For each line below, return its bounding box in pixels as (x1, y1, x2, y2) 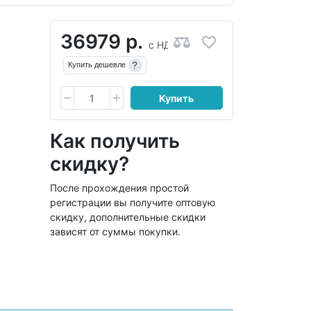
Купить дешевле (67, 60, 126, 69)
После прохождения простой (49, 181, 189, 194)
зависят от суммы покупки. (49, 225, 180, 237)
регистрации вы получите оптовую (49, 196, 215, 208)
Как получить (49, 128, 180, 153)
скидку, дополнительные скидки (49, 210, 205, 223)
